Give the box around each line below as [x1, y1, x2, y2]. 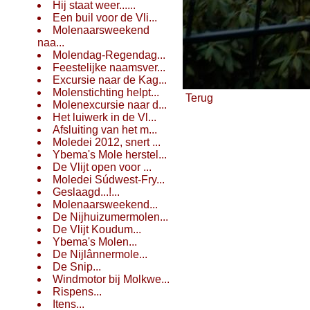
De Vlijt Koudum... [53, 224, 141, 235]
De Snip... [53, 261, 101, 273]
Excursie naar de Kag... [53, 74, 167, 86]
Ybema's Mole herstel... [53, 149, 167, 161]
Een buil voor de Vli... [53, 12, 157, 24]
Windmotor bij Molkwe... [53, 273, 170, 285]
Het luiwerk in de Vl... [53, 111, 156, 123]
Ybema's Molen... [53, 236, 137, 248]
